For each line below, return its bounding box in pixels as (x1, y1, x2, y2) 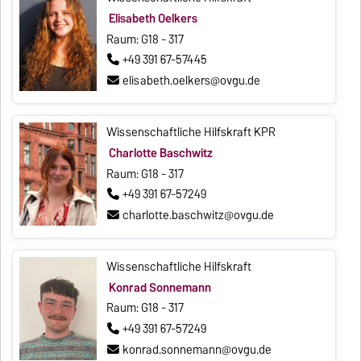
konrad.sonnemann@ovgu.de (122, 339, 272, 359)
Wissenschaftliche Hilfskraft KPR (106, 122, 276, 143)
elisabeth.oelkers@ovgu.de (122, 70, 261, 90)
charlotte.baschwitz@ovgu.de (122, 205, 275, 225)
